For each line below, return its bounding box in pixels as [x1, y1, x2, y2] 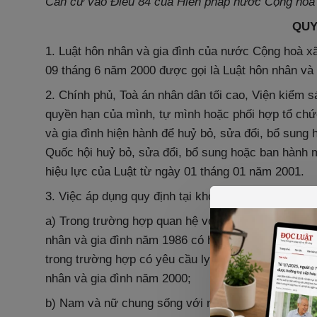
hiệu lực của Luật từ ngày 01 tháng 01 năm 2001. [45, 165, 304, 178]
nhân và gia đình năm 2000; [45, 272, 191, 285]
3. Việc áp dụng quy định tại [45, 190, 192, 203]
